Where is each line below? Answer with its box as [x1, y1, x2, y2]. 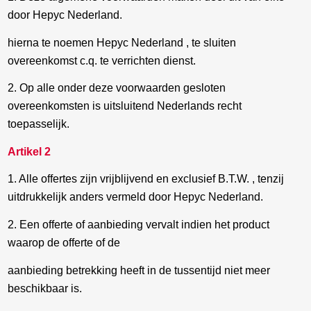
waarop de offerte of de [8, 236, 121, 249]
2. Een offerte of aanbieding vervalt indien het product [8, 218, 270, 230]
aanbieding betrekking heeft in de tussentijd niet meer [8, 264, 271, 276]
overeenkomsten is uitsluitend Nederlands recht [8, 100, 242, 112]
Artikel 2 [8, 145, 51, 158]
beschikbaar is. [8, 282, 83, 294]
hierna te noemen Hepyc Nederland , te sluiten [8, 36, 237, 49]
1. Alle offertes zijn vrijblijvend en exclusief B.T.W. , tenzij [8, 173, 285, 185]
